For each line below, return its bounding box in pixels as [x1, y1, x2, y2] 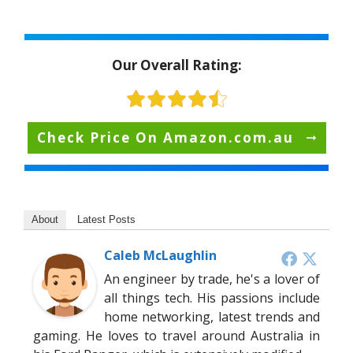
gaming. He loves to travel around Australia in [33, 327, 320, 345]
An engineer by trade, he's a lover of [104, 270, 320, 288]
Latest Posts [77, 214, 136, 226]
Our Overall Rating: [111, 56, 242, 75]
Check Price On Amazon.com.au [36, 128, 294, 147]
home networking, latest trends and [104, 308, 320, 326]
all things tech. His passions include [104, 289, 320, 307]
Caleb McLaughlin [104, 247, 217, 265]
